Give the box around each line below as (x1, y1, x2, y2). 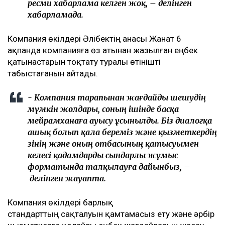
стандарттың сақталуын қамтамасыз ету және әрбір (8, 209, 214, 219)
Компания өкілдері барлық (8, 197, 113, 208)
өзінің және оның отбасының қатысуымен (28, 139, 199, 149)
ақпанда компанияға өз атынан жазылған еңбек (8, 45, 198, 56)
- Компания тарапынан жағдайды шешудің (28, 92, 206, 103)
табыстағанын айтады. (8, 68, 100, 79)
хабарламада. (28, 10, 85, 20)
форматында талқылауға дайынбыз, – (28, 162, 190, 172)
